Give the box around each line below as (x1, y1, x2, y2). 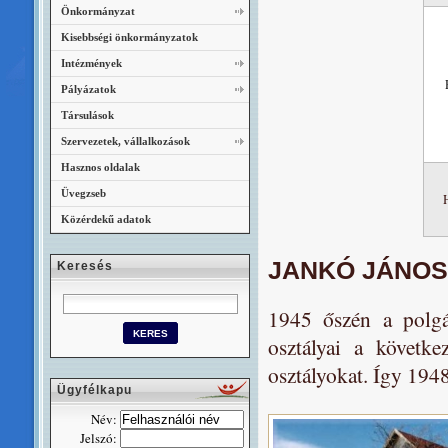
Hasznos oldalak (61, 161, 140, 173)
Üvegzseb (61, 187, 106, 199)
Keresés (57, 259, 113, 273)
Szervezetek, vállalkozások (61, 135, 190, 147)
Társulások (61, 109, 114, 121)
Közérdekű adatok (61, 213, 151, 225)
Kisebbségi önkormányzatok (61, 31, 198, 43)
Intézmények (61, 57, 122, 69)
